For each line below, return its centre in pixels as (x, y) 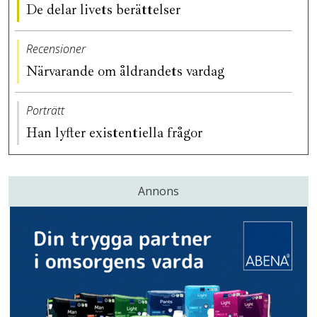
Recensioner (56, 49)
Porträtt (45, 111)
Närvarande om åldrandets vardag (127, 71)
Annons (158, 191)
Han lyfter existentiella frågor (116, 133)
